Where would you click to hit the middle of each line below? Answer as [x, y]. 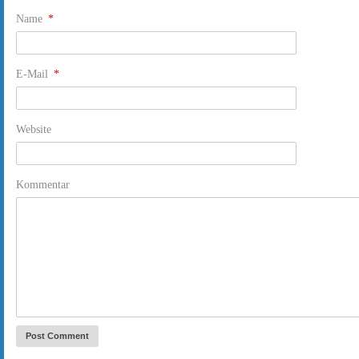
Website [34, 129]
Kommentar [43, 185]
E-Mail [34, 74]
